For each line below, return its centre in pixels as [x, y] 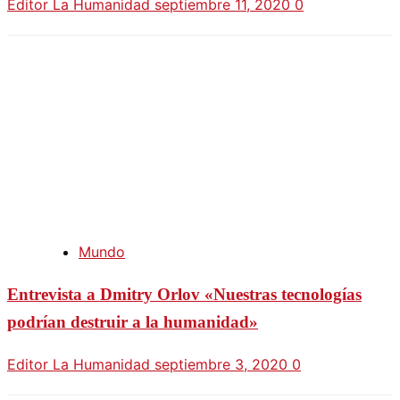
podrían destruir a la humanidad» [133, 322]
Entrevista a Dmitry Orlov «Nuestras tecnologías [184, 295]
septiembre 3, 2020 [223, 364]
